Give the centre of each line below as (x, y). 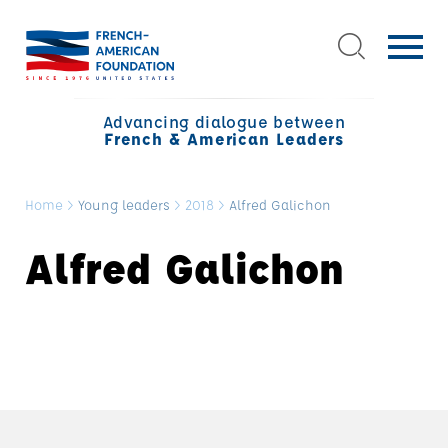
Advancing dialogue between (224, 121)
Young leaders (124, 204)
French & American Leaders (224, 138)
